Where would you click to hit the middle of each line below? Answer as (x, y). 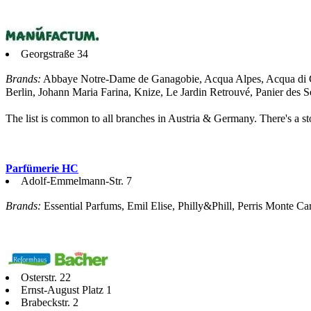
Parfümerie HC (42, 168)
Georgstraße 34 (54, 53)
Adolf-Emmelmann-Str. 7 (76, 180)
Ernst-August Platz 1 (66, 289)
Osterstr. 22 (46, 277)
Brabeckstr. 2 (50, 302)
